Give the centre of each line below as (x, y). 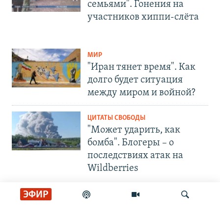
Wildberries (113, 169)
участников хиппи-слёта (143, 17)
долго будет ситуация (135, 80)
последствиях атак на (135, 156)
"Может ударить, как (134, 130)
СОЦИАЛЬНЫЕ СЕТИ (38, 209)
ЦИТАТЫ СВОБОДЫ (116, 118)
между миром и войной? (141, 93)
